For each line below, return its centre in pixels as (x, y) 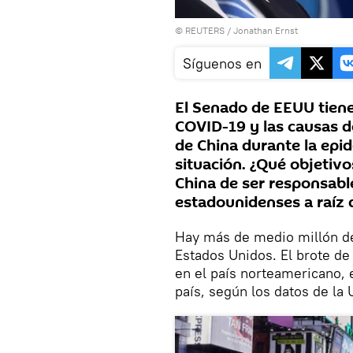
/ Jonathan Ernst (261, 31)
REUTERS (205, 31)
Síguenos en (222, 64)
